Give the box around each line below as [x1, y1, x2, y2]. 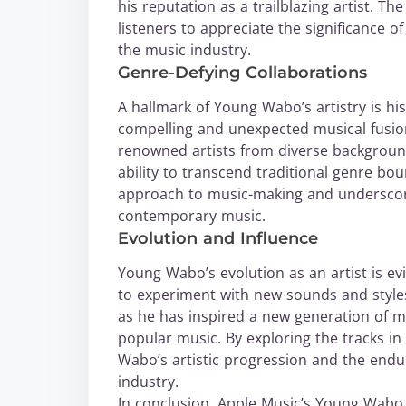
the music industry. [118, 40, 251, 60]
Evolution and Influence [118, 228, 318, 248]
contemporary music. [118, 206, 266, 226]
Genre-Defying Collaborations [118, 63, 367, 82]
